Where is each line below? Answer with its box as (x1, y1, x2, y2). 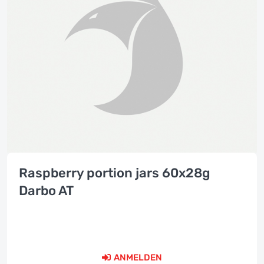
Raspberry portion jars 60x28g (19, 165, 210, 181)
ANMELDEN (114, 252, 162, 263)
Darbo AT (19, 183, 74, 199)
